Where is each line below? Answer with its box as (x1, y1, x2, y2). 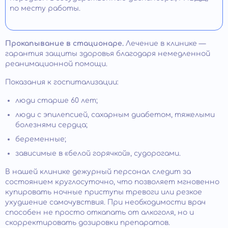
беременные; (15, 135, 66, 144)
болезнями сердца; (15, 121, 88, 129)
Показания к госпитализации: (5, 78, 119, 87)
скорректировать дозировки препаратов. (5, 219, 170, 227)
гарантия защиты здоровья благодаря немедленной (5, 50, 210, 58)
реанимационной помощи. (5, 60, 107, 68)
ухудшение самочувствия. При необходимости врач (5, 198, 206, 207)
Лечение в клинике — (126, 40, 206, 48)
